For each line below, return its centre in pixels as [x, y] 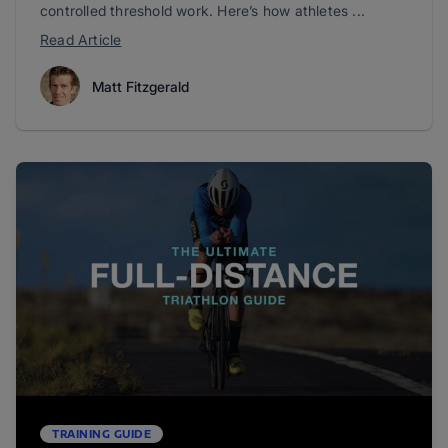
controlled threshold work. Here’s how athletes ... [203, 10]
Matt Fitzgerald [140, 86]
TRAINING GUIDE [101, 434]
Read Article [81, 39]
